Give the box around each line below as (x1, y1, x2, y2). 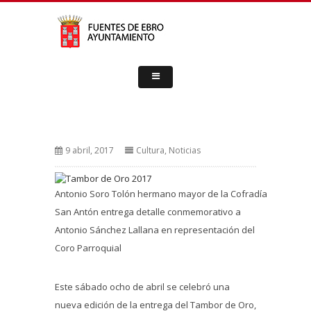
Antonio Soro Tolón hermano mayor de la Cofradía (55, 187, 267, 200)
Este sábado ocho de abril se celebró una (55, 280, 230, 293)
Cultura (136, 144, 165, 156)
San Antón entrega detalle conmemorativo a (55, 205, 241, 218)
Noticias (169, 144, 201, 156)
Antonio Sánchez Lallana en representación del (55, 223, 255, 236)
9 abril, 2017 (65, 144, 114, 156)
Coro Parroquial (55, 241, 121, 254)
